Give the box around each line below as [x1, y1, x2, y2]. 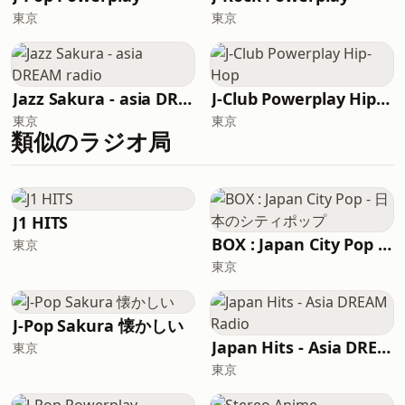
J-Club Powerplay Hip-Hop [376, 88, 391, 109]
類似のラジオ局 [11, 127, 171, 156]
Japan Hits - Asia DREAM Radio [377, 336, 391, 358]
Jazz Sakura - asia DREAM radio [178, 88, 193, 109]
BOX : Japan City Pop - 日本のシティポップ [378, 233, 392, 255]
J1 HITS [13, 212, 69, 233]
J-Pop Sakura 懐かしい [13, 315, 184, 336]
